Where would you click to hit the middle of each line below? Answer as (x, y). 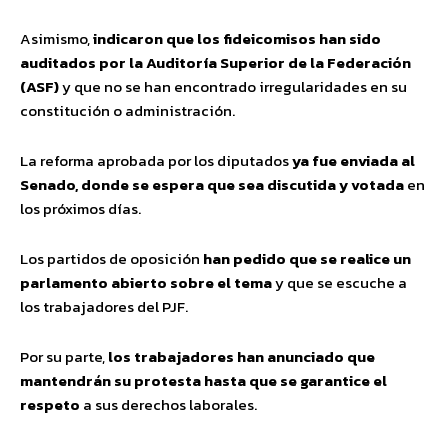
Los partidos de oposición (111, 259)
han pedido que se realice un (307, 259)
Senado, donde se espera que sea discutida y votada (212, 185)
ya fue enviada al (353, 161)
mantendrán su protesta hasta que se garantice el (203, 381)
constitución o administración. (127, 111)
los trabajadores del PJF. (104, 307)
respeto (50, 405)
